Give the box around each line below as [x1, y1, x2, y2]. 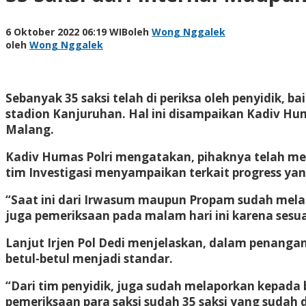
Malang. [5, 121, 54, 137]
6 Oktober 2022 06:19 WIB [5, 25, 128, 38]
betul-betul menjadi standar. [5, 250, 173, 266]
